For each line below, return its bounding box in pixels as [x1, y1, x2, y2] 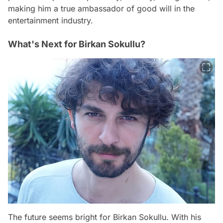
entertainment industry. [8, 15, 93, 25]
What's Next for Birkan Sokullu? [8, 38, 145, 49]
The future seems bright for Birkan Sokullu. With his [8, 212, 201, 222]
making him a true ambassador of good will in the [8, 3, 195, 13]
